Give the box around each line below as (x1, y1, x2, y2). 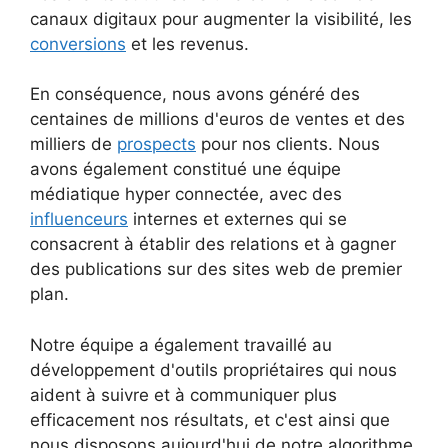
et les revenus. (126, 33, 249, 54)
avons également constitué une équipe (30, 159, 341, 180)
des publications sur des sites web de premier (30, 259, 402, 280)
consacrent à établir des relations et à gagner (30, 234, 396, 255)
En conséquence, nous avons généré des (30, 84, 360, 105)
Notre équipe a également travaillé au (30, 334, 332, 355)
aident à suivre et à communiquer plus (30, 384, 337, 405)
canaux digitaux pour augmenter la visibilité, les (30, 8, 412, 29)
